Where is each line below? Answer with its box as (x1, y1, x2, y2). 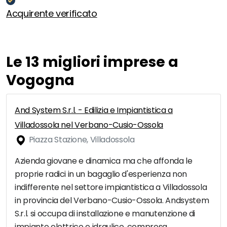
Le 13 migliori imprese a (6, 52, 178, 72)
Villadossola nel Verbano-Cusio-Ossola (15, 119, 164, 131)
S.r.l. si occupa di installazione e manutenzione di (15, 208, 196, 220)
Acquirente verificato (6, 7, 97, 20)
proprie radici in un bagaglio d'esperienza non (15, 168, 187, 180)
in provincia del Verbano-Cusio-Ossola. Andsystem (15, 195, 209, 207)
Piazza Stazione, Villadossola (27, 134, 135, 146)
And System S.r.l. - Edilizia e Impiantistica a (15, 104, 173, 117)
